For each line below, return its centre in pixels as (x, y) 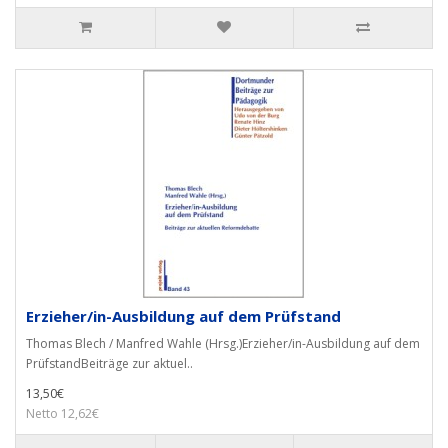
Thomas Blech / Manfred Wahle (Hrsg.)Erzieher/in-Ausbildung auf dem (223, 343)
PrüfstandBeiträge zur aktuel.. (109, 363)
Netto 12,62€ (62, 413)
